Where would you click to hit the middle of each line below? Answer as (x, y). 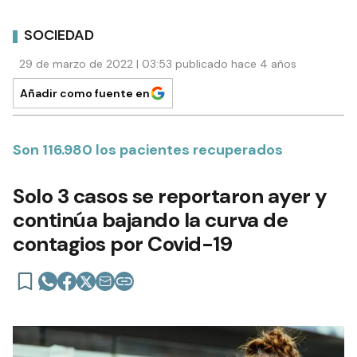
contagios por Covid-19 (122, 243)
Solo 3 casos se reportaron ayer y (170, 196)
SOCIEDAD (59, 35)
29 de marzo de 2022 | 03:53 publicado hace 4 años (158, 63)
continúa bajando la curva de (150, 220)
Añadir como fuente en (85, 93)
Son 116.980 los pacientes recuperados (148, 149)
